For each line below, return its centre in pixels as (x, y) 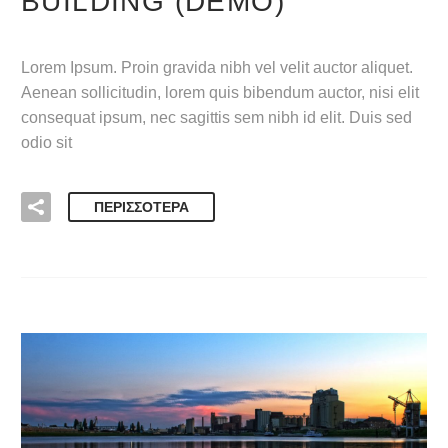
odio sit (46, 142)
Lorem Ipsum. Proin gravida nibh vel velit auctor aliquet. (217, 67)
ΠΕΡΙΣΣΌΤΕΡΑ (141, 207)
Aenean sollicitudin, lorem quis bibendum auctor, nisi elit (220, 92)
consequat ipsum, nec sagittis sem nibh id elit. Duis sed (216, 117)
